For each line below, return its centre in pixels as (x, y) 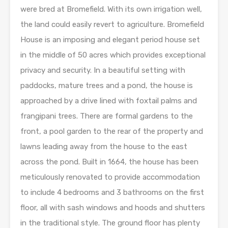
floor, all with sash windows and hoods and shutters (113, 208)
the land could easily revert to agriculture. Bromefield (112, 24)
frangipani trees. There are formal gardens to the (107, 116)
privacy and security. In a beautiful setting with (103, 70)
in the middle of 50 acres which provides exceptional (113, 55)
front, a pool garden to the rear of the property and (112, 131)
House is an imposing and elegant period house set (110, 40)
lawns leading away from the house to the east (104, 147)
